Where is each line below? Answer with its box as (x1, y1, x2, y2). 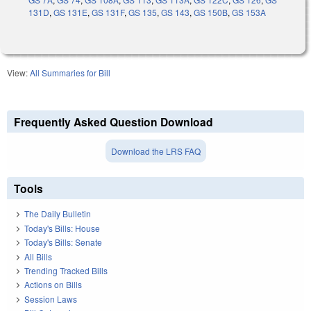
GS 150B (194, 6, 228, 19)
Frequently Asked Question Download (14, 114, 213, 131)
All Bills (24, 250, 52, 262)
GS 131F (92, 6, 124, 19)
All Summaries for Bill (30, 67, 110, 79)
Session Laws (24, 292, 77, 305)
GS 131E (53, 6, 87, 19)
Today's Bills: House (24, 221, 100, 234)
